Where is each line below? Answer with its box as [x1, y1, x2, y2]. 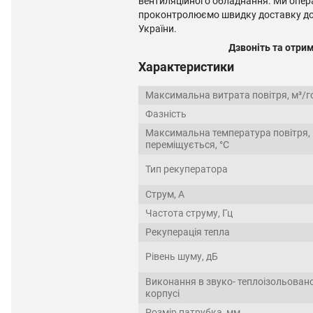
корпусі [145, 288, 180, 300]
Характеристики [138, 59, 234, 75]
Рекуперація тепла [145, 226, 230, 238]
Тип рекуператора [145, 163, 228, 175]
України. [138, 23, 177, 35]
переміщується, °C [145, 139, 229, 151]
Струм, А [145, 189, 184, 201]
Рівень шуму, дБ [145, 251, 218, 263]
